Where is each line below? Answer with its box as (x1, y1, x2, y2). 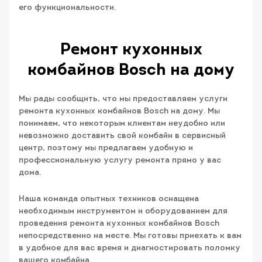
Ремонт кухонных (60, 42, 202, 58)
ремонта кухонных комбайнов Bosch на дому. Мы (19, 106, 220, 116)
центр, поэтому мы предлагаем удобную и (19, 143, 193, 153)
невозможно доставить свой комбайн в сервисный (19, 131, 226, 140)
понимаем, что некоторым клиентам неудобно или (19, 119, 225, 128)
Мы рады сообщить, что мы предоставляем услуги (19, 94, 227, 104)
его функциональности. (19, 4, 116, 13)
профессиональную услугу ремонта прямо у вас (19, 156, 221, 165)
